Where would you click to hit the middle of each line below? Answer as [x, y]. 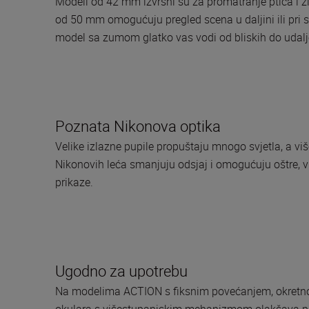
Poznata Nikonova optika [138, 126]
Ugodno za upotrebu [121, 270]
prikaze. [74, 182]
